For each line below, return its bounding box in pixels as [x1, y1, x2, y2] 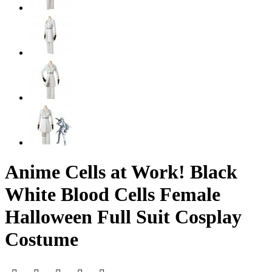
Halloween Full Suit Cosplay [5, 206, 242, 228]
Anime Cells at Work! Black [5, 161, 237, 183]
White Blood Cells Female [5, 183, 220, 206]
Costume [5, 228, 78, 251]
